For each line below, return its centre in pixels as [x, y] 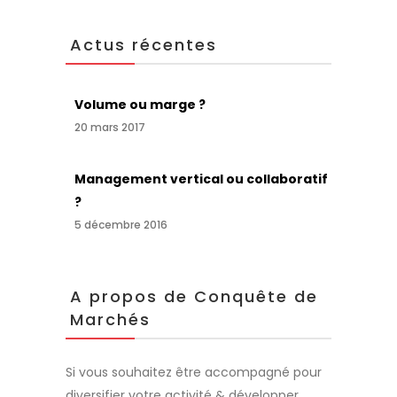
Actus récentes [144, 45]
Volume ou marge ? [140, 105]
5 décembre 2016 [121, 225]
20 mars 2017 [110, 127]
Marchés [110, 319]
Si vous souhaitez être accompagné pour [194, 372]
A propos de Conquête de [194, 296]
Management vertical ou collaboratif [201, 179]
